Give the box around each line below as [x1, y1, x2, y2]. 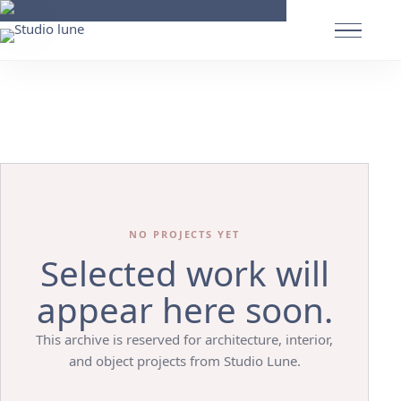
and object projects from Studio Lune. [68, 352, 301, 370]
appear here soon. [36, 286, 333, 333]
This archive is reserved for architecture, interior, [36, 330, 333, 348]
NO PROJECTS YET [128, 227, 241, 241]
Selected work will [39, 250, 329, 296]
